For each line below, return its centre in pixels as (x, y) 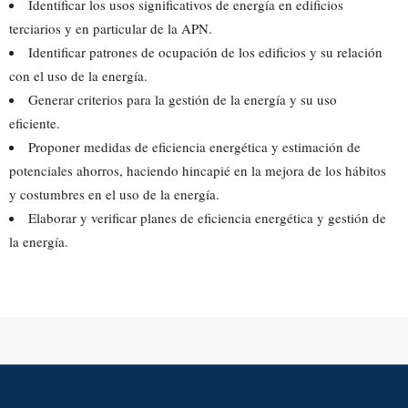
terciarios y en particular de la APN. (111, 28)
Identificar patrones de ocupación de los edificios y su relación (205, 52)
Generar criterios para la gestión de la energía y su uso (183, 99)
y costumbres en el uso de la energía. (114, 194)
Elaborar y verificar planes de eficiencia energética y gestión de (207, 218)
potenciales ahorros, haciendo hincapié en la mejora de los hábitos (198, 170)
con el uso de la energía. (78, 76)
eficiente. (35, 123)
